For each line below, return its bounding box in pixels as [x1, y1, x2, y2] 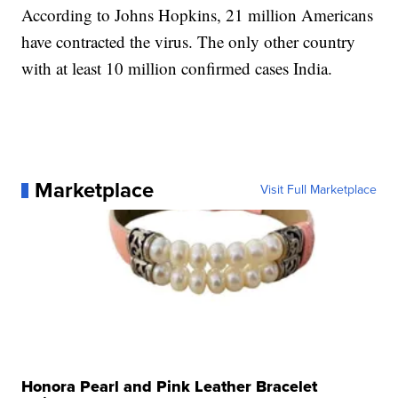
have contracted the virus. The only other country [21, 30, 356, 53]
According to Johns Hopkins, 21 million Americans [21, 4, 374, 27]
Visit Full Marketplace [259, 180, 377, 200]
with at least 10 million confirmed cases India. [21, 57, 333, 80]
